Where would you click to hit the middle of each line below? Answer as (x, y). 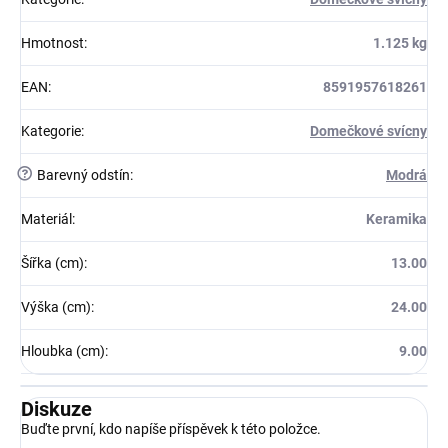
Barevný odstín (82, 175)
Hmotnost (52, 43)
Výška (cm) (56, 307)
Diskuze (56, 409)
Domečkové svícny (368, 131)
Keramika (396, 219)
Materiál (46, 219)
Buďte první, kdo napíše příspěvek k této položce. (171, 429)
